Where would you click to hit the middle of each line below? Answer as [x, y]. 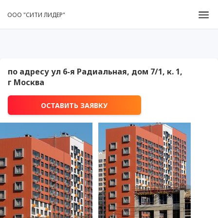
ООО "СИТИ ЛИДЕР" [36, 15]
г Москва [26, 82]
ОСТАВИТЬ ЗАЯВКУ [74, 105]
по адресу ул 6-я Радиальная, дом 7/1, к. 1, [95, 72]
